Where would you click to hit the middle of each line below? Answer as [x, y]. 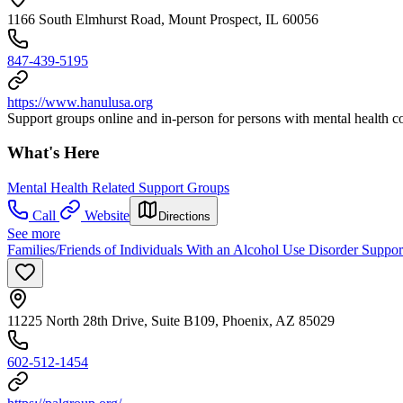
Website [107, 216]
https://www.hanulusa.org [80, 102]
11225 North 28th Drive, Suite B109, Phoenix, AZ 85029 [171, 321]
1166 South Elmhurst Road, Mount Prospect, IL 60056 [163, 19]
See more [34, 234]
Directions [184, 217]
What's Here [53, 153]
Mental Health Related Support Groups [118, 188]
